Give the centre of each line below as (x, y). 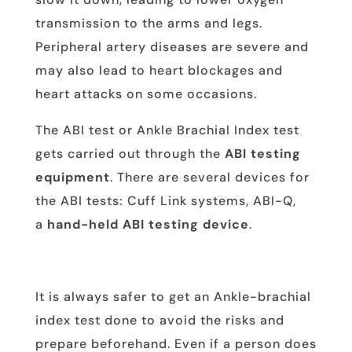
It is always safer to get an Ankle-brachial (173, 296)
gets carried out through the (130, 153)
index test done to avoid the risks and (159, 320)
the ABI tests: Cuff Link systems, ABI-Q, (165, 200)
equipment (72, 177)
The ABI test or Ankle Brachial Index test (167, 130)
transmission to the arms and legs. (148, 23)
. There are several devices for (209, 177)
